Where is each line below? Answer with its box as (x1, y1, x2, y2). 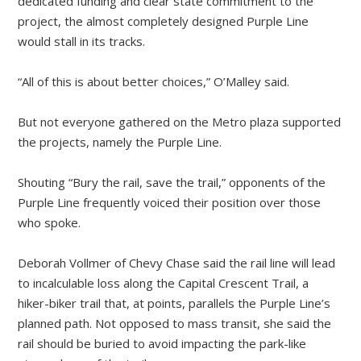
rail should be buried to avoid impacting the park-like (18, 335, 307, 352)
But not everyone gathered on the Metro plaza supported (18, 114, 342, 131)
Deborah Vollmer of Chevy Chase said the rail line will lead (18, 255, 336, 272)
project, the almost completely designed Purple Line (18, 13, 309, 30)
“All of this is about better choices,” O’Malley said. (18, 73, 290, 90)
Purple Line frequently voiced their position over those (18, 194, 322, 211)
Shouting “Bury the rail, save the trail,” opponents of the (18, 174, 326, 191)
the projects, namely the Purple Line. (18, 134, 222, 151)
